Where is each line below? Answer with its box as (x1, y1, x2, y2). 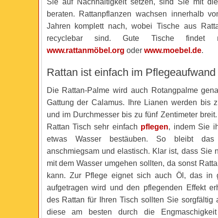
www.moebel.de (144, 46, 201, 54)
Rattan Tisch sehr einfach (46, 123, 141, 131)
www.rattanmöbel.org (46, 46, 125, 54)
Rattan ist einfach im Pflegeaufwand (46, 66, 216, 78)
